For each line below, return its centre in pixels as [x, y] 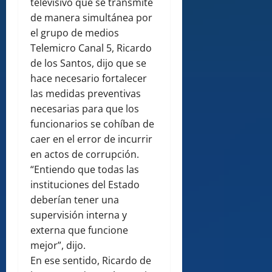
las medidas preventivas [86, 94]
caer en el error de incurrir [91, 139]
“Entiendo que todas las [85, 170]
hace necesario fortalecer [89, 79]
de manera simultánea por [91, 18]
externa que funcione [79, 230]
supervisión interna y [79, 215]
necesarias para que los [85, 109]
